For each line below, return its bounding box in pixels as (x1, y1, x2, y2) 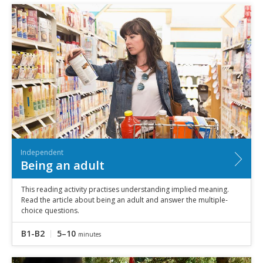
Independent (21, 147, 63, 157)
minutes (78, 230, 101, 238)
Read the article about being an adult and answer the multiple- (21, 194, 228, 205)
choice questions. (21, 205, 79, 215)
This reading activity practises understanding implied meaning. (21, 184, 229, 194)
